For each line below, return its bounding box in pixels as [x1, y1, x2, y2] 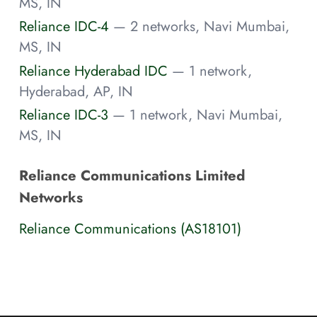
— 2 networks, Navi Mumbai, [113, 16, 289, 37]
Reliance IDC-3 [19, 105, 108, 125]
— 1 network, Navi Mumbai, [113, 105, 282, 125]
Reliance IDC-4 [19, 16, 109, 37]
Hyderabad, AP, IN [19, 81, 133, 101]
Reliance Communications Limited [19, 165, 246, 187]
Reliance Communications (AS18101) [19, 218, 241, 238]
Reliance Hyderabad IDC [19, 60, 168, 81]
